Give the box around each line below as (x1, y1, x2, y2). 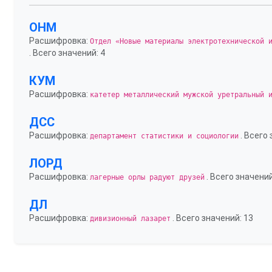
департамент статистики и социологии (90, 132, 239, 140)
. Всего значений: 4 (29, 48, 105, 58)
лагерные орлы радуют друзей (90, 173, 205, 182)
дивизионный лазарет (90, 214, 171, 223)
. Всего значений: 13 (171, 213, 253, 223)
